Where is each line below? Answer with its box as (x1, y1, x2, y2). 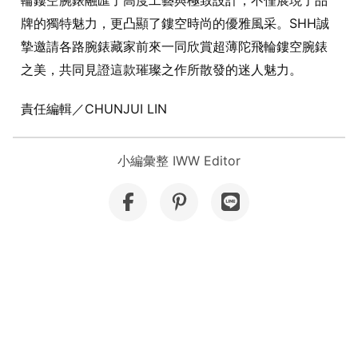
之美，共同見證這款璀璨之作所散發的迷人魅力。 (21, 62, 302, 78)
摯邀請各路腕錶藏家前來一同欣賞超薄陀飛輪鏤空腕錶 (21, 38, 328, 55)
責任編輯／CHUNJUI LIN (21, 101, 167, 117)
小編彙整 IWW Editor (117, 153, 241, 169)
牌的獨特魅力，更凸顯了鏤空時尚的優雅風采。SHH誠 (21, 15, 329, 32)
